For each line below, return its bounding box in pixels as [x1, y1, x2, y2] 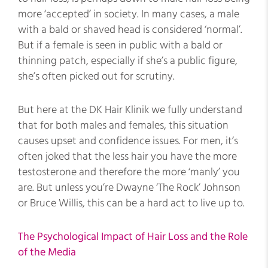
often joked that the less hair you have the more [18, 149, 237, 164]
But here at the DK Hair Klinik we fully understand [18, 102, 242, 117]
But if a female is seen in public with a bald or [18, 38, 223, 53]
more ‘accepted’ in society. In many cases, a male [18, 7, 239, 22]
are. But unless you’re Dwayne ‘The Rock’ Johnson [18, 180, 240, 195]
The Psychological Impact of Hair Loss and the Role [18, 229, 248, 244]
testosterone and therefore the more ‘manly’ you [18, 165, 240, 179]
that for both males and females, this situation [18, 118, 229, 133]
